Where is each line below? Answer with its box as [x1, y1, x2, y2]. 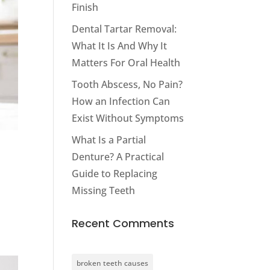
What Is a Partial [72, 133, 146, 146]
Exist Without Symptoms [72, 111, 184, 125]
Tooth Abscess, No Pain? [72, 78, 183, 91]
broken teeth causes [77, 258, 149, 268]
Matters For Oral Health [72, 56, 181, 69]
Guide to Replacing [72, 167, 158, 180]
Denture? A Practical [72, 150, 165, 163]
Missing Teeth [72, 184, 136, 197]
